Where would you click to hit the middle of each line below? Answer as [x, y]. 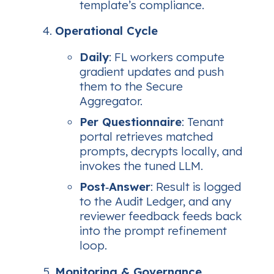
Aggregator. [111, 101]
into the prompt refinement [153, 230]
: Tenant [203, 121]
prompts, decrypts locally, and [161, 151]
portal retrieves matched [146, 136]
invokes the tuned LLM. [141, 165]
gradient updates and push [152, 71]
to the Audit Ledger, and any [155, 201]
